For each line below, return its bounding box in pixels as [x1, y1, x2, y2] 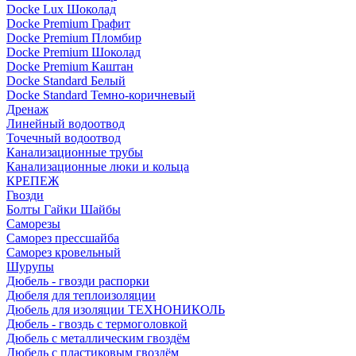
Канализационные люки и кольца [6, 160, 189, 173]
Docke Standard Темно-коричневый [6, 88, 195, 102]
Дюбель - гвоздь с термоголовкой [6, 317, 188, 331]
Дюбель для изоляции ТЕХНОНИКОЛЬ [6, 303, 225, 316]
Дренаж [6, 103, 48, 116]
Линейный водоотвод [6, 117, 125, 130]
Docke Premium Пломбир [6, 31, 141, 44]
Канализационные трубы [6, 145, 143, 159]
